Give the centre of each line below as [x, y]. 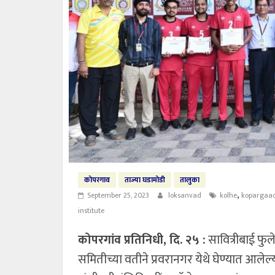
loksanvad [186, 195]
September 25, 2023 [118, 195]
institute [91, 210]
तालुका [190, 180]
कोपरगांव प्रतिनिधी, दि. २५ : [142, 240]
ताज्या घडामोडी [145, 180]
